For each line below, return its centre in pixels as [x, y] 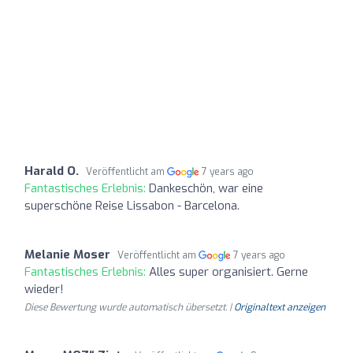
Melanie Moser [67, 254]
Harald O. [52, 171]
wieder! [44, 289]
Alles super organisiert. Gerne [229, 271]
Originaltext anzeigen [280, 307]
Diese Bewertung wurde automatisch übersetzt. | [129, 307]
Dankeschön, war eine [206, 188]
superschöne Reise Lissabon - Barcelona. [132, 205]
